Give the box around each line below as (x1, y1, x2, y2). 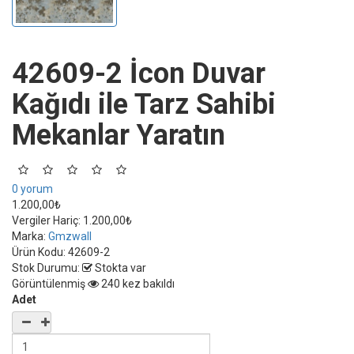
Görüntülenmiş (12, 277, 85, 290)
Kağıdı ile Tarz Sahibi (12, 87, 276, 121)
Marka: (12, 229, 48, 243)
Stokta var (92, 261, 146, 274)
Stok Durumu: (12, 261, 80, 274)
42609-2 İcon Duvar (12, 56, 265, 90)
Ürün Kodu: (12, 245, 68, 258)
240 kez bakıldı (99, 277, 175, 290)
